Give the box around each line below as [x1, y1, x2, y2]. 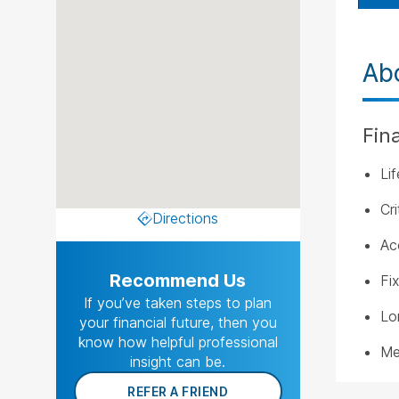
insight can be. [130, 353, 226, 370]
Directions [151, 209, 218, 227]
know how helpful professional [77, 333, 278, 351]
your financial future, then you [78, 313, 277, 331]
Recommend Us [110, 270, 247, 291]
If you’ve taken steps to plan [84, 294, 273, 312]
